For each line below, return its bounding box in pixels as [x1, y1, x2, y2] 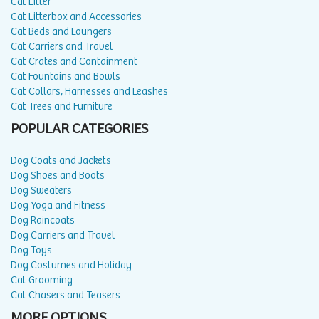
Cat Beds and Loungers [11, 25, 112, 38]
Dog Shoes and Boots [11, 169, 105, 182]
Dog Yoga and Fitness [11, 199, 105, 211]
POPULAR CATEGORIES [11, 120, 149, 137]
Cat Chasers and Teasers [11, 288, 120, 301]
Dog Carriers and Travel [11, 229, 115, 241]
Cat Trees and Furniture [11, 100, 113, 113]
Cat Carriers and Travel [11, 40, 113, 53]
